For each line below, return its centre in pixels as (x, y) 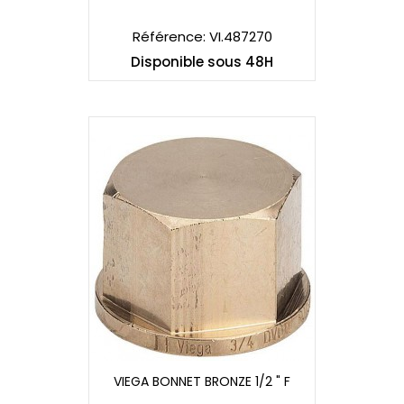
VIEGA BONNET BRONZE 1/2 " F (202, 382)
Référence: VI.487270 (202, 37)
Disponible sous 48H (202, 62)
